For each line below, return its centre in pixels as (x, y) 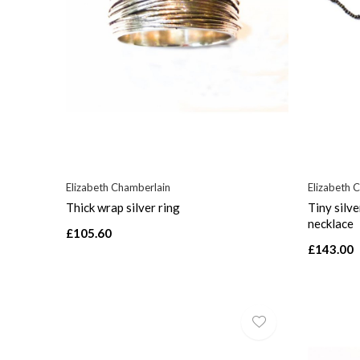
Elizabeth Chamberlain (118, 188)
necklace (331, 224)
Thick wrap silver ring (123, 208)
